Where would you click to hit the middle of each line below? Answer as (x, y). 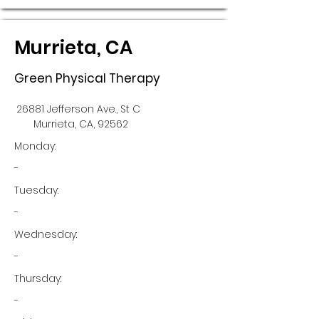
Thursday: (38, 278)
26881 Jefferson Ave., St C (78, 109)
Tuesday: (36, 190)
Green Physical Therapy (87, 78)
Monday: (35, 146)
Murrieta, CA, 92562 (81, 124)
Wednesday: (46, 234)
